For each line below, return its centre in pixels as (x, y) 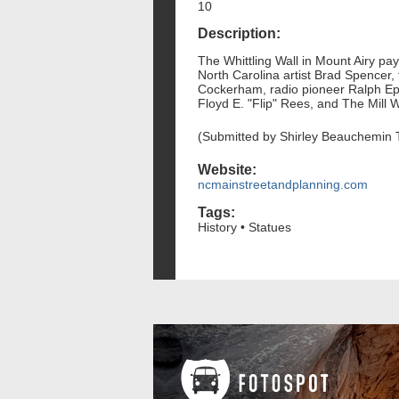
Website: (227, 170)
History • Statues (244, 227)
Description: (239, 34)
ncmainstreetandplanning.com (283, 185)
